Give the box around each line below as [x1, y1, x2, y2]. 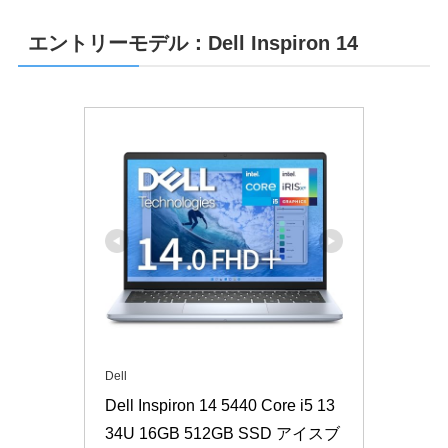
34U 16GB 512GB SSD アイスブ [105, 424, 340, 442]
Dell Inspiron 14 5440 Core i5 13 [105, 396, 335, 414]
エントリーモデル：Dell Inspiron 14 [27, 32, 358, 55]
